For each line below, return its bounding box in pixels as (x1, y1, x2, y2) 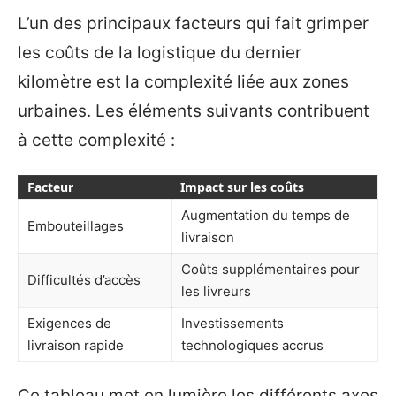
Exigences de (27, 314, 111, 331)
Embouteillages (27, 217, 124, 234)
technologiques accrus (181, 336, 324, 354)
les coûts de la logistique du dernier (18, 42, 301, 64)
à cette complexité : (18, 130, 175, 151)
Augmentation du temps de (181, 206, 350, 224)
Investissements (181, 314, 284, 331)
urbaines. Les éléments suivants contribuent (18, 101, 369, 122)
